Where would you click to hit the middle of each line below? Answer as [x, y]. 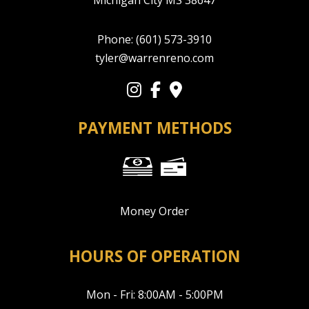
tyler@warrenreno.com [154, 58]
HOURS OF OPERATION [154, 257]
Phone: [117, 40]
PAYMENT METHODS [154, 128]
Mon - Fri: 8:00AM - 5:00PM [154, 295]
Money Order [154, 211]
